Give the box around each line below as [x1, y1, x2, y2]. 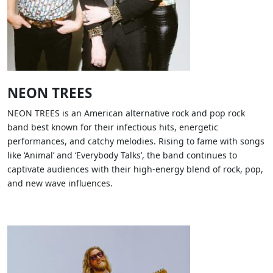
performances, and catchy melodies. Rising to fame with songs [7, 135, 264, 147]
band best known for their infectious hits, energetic [7, 121, 218, 133]
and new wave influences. [7, 177, 113, 190]
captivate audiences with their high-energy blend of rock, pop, [7, 163, 263, 175]
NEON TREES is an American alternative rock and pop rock [7, 107, 245, 119]
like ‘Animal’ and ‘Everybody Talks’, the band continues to [7, 149, 237, 161]
